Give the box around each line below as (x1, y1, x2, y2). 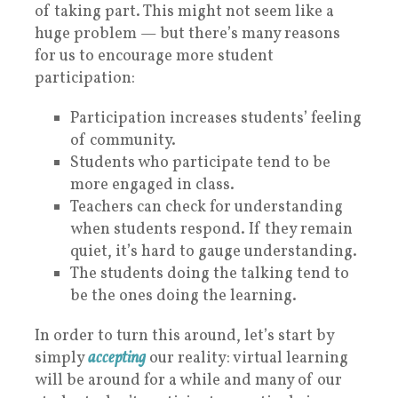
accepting (88, 346, 146, 370)
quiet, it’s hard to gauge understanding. (70, 240, 357, 263)
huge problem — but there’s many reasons (35, 22, 340, 45)
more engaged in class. (70, 173, 235, 196)
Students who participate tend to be (70, 151, 330, 174)
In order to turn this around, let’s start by (35, 324, 334, 347)
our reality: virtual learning (146, 346, 348, 370)
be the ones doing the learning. (70, 284, 297, 307)
